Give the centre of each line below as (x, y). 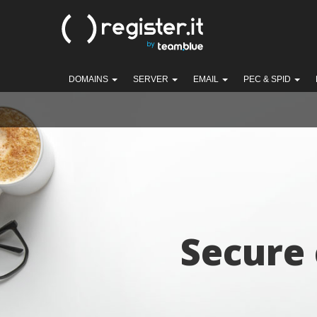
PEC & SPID (268, 79)
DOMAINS (90, 79)
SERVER (152, 79)
